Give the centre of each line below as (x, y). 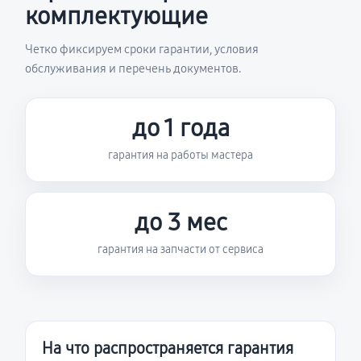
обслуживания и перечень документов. (133, 68)
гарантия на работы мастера (180, 155)
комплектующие (116, 16)
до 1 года (180, 128)
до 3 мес (180, 222)
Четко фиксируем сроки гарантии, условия (142, 49)
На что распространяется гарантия (168, 348)
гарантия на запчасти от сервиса (180, 249)
